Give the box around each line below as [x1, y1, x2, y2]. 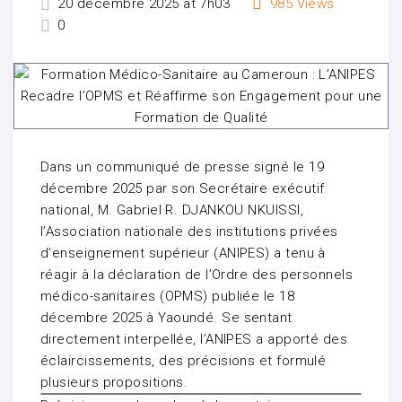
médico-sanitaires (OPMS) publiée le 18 [40, 288, 295, 305]
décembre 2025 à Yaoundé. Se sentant [40, 310, 293, 327]
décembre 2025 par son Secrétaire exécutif [40, 180, 325, 197]
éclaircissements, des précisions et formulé [40, 353, 327, 370]
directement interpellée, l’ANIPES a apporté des [40, 331, 348, 348]
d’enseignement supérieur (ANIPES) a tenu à [40, 245, 326, 262]
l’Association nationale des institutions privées [40, 223, 338, 240]
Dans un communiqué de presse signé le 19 [40, 159, 325, 176]
